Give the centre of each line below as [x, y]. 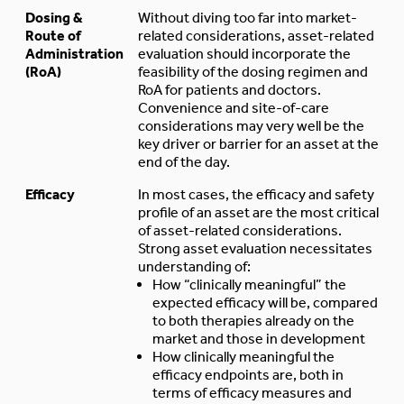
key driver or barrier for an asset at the [258, 143]
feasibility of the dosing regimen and [253, 71]
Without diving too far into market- [248, 17]
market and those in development [259, 338]
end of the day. [184, 161]
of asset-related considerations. [240, 230]
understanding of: [194, 266]
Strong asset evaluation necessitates [255, 248]
